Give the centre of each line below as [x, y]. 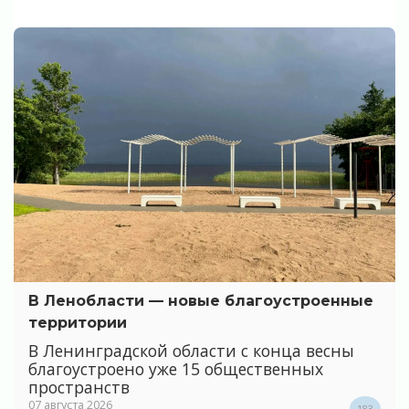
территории [78, 322]
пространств [79, 387]
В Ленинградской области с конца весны [191, 350]
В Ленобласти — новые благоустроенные [201, 300]
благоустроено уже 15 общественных [176, 368]
